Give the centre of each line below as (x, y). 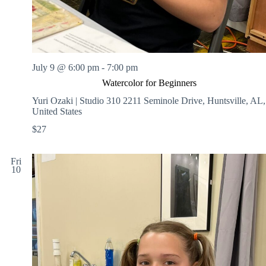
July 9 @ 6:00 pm (66, 67)
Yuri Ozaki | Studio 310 (77, 100)
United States (57, 111)
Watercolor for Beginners (149, 83)
